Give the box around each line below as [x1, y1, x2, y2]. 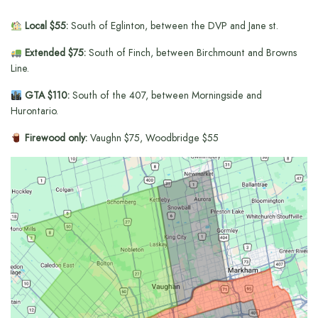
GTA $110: [21, 88, 70, 103]
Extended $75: [21, 45, 86, 60]
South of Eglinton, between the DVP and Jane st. [67, 18, 279, 33]
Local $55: [21, 18, 68, 33]
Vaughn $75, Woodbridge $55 [87, 131, 219, 146]
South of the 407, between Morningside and [69, 88, 263, 103]
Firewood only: [21, 131, 87, 146]
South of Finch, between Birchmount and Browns [85, 45, 297, 60]
